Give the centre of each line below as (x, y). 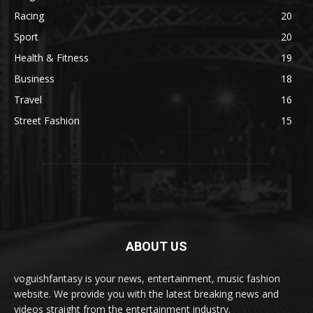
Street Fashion (47, 121)
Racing (29, 16)
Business (34, 79)
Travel (28, 100)
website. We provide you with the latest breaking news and (146, 294)
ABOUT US (156, 247)
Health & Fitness (51, 58)
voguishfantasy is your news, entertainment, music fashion (147, 279)
